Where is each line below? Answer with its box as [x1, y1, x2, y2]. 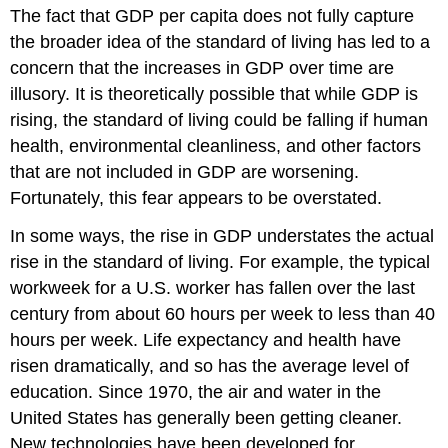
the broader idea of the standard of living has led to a [10, 31, 431, 52]
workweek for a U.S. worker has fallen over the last [10, 278, 416, 299]
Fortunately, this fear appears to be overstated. [10, 187, 383, 208]
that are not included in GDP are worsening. [10, 161, 360, 182]
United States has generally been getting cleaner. [10, 408, 403, 429]
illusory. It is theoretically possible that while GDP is [10, 83, 419, 104]
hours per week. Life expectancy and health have [10, 330, 402, 351]
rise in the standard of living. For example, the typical [10, 252, 431, 273]
